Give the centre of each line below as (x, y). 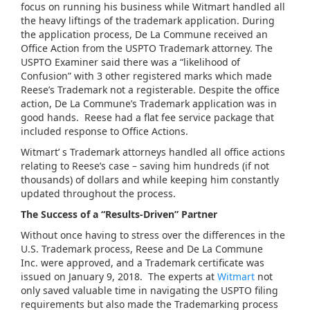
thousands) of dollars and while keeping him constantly (150, 180)
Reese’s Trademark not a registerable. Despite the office (150, 90)
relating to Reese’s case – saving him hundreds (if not (145, 166)
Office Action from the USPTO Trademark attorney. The (147, 48)
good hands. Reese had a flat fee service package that (147, 117)
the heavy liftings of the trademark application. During (148, 20)
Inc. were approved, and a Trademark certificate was (143, 263)
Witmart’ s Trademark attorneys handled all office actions (153, 152)
